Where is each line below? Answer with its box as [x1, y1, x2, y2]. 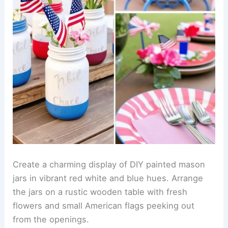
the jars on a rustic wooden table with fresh [13, 186, 188, 197]
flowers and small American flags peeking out [13, 200, 195, 211]
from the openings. [13, 214, 90, 224]
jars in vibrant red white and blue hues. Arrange [13, 173, 204, 183]
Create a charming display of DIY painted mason [13, 159, 206, 169]
